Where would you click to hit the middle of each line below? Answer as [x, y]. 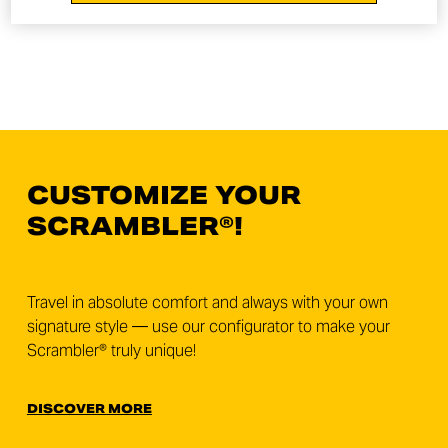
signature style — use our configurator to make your [208, 327]
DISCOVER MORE [89, 409]
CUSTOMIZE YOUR [163, 195]
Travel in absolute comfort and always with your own [207, 303]
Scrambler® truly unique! [111, 351]
